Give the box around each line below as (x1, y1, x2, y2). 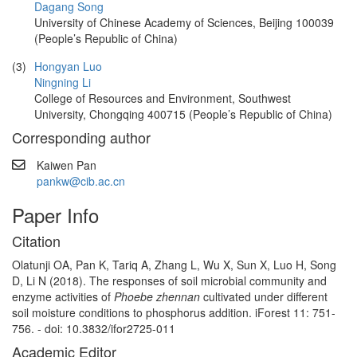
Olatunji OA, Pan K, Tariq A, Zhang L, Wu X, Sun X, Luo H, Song (12, 257, 336, 273)
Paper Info (12, 201, 99, 229)
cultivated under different (203, 288, 328, 304)
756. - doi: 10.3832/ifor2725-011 (12, 320, 175, 336)
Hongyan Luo (34, 58, 102, 74)
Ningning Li (34, 74, 91, 90)
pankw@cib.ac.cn (37, 173, 125, 189)
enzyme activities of (12, 288, 114, 304)
